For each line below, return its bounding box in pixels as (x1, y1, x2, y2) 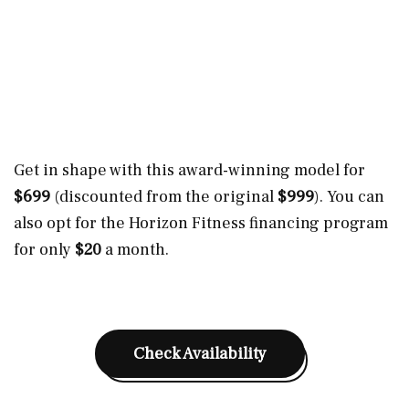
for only (14, 238, 75, 260)
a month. (101, 238, 169, 260)
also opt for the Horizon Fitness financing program (14, 212, 388, 234)
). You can (314, 185, 384, 207)
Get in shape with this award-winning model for (14, 159, 365, 181)
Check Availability (133, 342, 267, 364)
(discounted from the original (50, 185, 278, 207)
